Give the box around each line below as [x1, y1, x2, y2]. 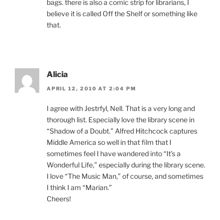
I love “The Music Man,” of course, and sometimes [47, 171, 203, 180]
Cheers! [47, 194, 71, 203]
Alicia [47, 70, 68, 80]
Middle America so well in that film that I [47, 137, 171, 146]
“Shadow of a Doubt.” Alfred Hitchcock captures [47, 126, 197, 135]
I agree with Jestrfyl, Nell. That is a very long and [47, 104, 195, 112]
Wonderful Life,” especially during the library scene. [47, 160, 205, 169]
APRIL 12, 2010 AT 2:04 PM [47, 85, 137, 91]
